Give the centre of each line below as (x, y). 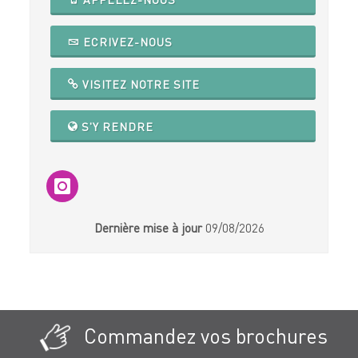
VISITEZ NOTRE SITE (140, 84)
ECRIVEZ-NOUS (127, 42)
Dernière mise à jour (148, 227)
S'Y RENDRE (116, 126)
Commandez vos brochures (203, 336)
